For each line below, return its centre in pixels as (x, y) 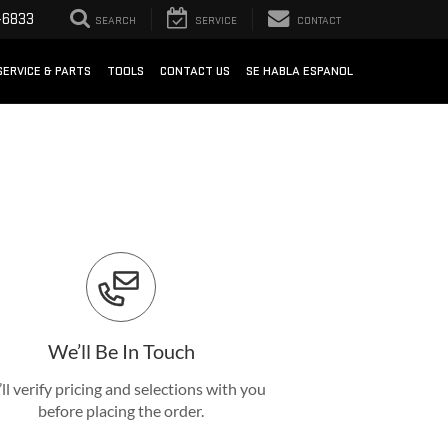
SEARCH (115, 21)
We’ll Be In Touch (121, 350)
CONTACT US (195, 71)
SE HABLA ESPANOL (299, 71)
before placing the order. (121, 411)
